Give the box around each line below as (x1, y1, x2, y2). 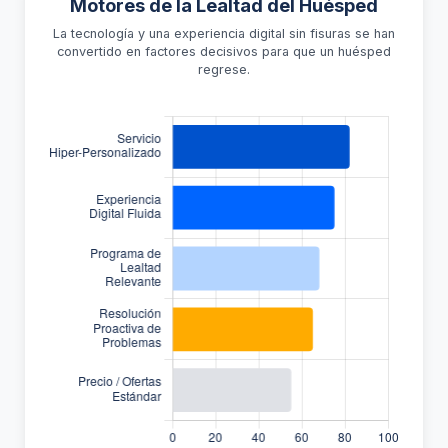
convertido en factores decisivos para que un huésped (57, 44, 391, 59)
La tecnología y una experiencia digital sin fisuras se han (53, 26, 395, 41)
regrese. (198, 62, 250, 77)
